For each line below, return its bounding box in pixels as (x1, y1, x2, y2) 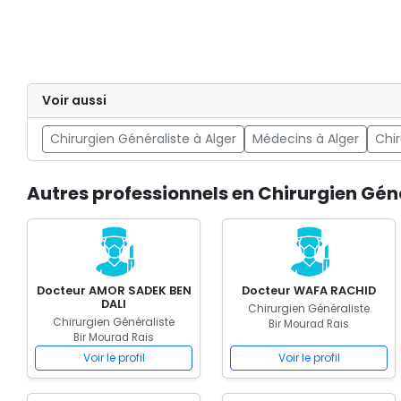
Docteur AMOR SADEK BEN (36, 283, 192, 298)
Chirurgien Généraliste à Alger (50, 130, 236, 148)
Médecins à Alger (252, 130, 359, 148)
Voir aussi (42, 91, 107, 109)
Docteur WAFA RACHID (242, 283, 376, 298)
